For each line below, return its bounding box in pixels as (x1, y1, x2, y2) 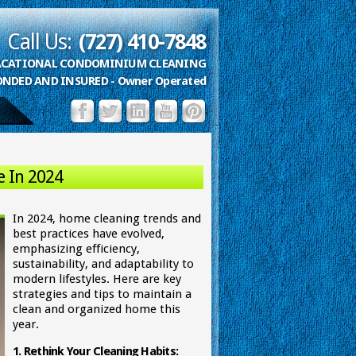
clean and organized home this (13, 302, 180, 316)
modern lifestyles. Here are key (13, 272, 181, 286)
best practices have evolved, (13, 226, 164, 241)
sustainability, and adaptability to (13, 257, 194, 271)
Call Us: (7, 29, 72, 54)
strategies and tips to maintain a (13, 287, 192, 301)
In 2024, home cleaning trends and (13, 211, 201, 226)
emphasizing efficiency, (13, 242, 140, 256)
